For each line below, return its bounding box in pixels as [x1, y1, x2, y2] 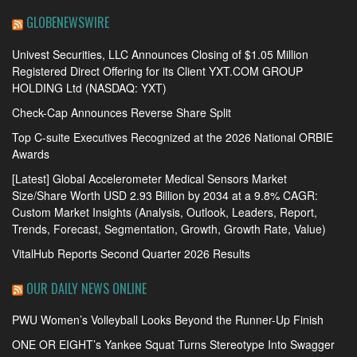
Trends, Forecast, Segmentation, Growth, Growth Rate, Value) [12, 220, 326, 237]
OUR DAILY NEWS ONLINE [26, 278, 147, 298]
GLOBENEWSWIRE [26, 13, 109, 33]
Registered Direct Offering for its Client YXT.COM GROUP [12, 62, 303, 79]
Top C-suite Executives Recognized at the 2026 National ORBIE [12, 128, 333, 145]
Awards [12, 145, 49, 162]
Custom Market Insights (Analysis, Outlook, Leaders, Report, [12, 203, 317, 220]
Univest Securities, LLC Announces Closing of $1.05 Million [12, 45, 308, 62]
